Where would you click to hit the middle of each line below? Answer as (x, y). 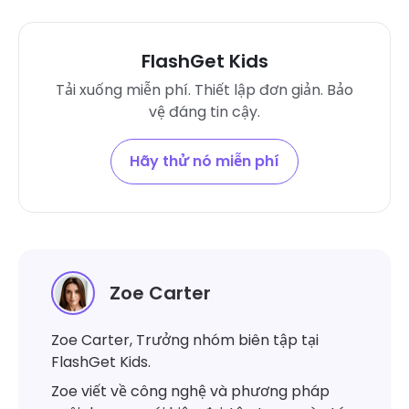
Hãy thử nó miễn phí (204, 161)
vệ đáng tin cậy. (204, 111)
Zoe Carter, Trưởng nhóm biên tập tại (185, 340)
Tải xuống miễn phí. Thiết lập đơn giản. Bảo (204, 89)
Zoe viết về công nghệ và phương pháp (190, 391)
